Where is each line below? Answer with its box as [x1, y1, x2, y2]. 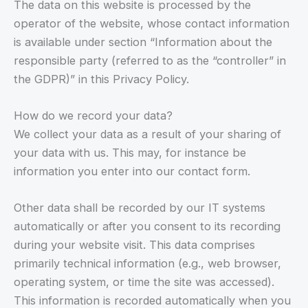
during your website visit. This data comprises [14, 238, 255, 252]
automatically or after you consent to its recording [14, 219, 280, 234]
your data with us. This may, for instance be [14, 145, 246, 159]
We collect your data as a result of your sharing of [14, 126, 281, 141]
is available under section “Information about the [14, 34, 272, 49]
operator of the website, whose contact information [14, 16, 289, 30]
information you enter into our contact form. [14, 164, 250, 178]
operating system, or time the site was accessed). [14, 275, 274, 289]
